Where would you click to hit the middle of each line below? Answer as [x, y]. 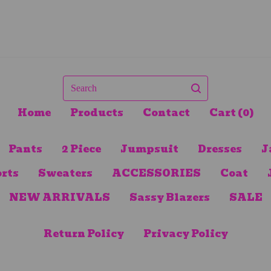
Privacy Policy [185, 234]
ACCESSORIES [156, 174]
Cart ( [226, 113]
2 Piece [81, 149]
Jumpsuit [149, 149]
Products [96, 113]
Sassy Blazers [169, 198]
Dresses [220, 149]
